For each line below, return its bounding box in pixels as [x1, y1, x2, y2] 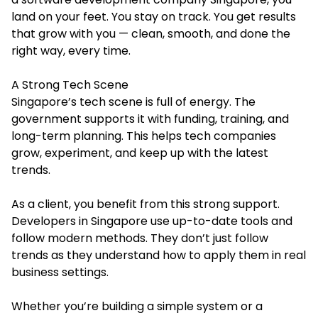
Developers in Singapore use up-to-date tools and [11, 212, 292, 229]
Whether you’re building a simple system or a [11, 297, 263, 314]
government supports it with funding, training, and [11, 110, 289, 127]
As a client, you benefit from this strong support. [11, 195, 280, 212]
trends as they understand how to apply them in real [11, 246, 306, 263]
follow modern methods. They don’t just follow [11, 229, 268, 246]
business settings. [11, 263, 111, 280]
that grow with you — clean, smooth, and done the [11, 25, 290, 42]
